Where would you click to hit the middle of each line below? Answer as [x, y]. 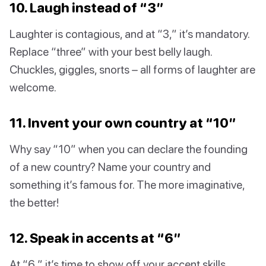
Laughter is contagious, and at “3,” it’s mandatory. [129, 33]
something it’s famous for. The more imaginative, [127, 184]
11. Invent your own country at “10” [123, 122]
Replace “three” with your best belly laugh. [111, 51]
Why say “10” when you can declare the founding [129, 148]
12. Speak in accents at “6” [95, 237]
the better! [34, 202]
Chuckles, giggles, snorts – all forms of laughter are [132, 69]
